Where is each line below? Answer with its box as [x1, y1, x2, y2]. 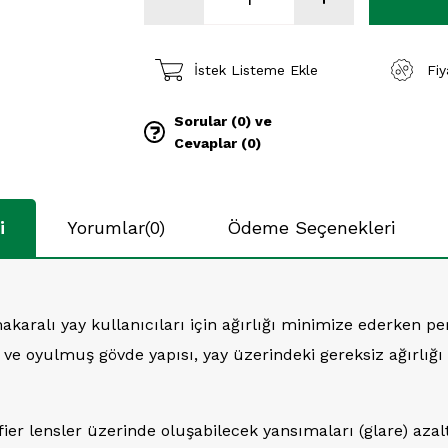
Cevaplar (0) [174, 135, 261, 151]
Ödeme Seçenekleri [227, 217, 395, 238]
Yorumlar [67, 217, 145, 238]
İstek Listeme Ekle [194, 62, 318, 78]
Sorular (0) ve [174, 113, 272, 129]
